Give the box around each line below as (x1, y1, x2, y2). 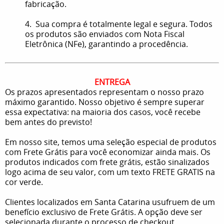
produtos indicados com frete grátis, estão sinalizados (5, 156, 209, 167)
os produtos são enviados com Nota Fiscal (25, 28, 184, 39)
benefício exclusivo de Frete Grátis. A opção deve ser (5, 206, 202, 217)
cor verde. (5, 176, 43, 187)
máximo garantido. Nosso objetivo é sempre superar (5, 96, 204, 107)
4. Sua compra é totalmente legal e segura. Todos (25, 18, 212, 29)
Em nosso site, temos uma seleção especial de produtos (5, 136, 216, 147)
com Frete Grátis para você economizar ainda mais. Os (5, 146, 210, 157)
